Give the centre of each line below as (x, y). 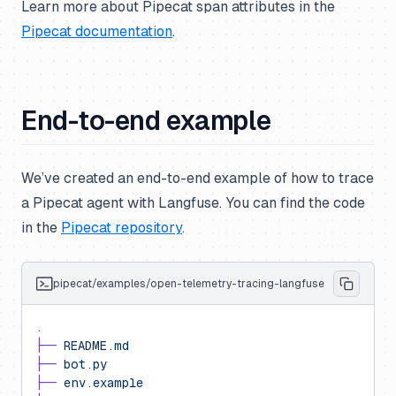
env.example (100, 383)
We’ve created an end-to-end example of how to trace (198, 178)
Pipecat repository (122, 228)
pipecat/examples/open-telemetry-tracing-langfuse (188, 283)
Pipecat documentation (97, 31)
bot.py (82, 364)
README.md (93, 346)
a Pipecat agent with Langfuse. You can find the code (193, 203)
